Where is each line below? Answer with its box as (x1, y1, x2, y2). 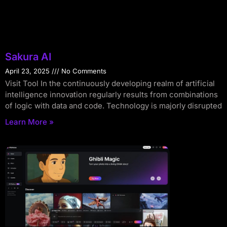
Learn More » (5, 117, 54, 127)
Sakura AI (5, 50, 52, 63)
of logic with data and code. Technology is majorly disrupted (5, 100, 222, 110)
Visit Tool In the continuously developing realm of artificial (5, 78, 215, 88)
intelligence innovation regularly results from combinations (5, 89, 218, 99)
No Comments (59, 66, 106, 75)
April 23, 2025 (5, 66, 52, 75)
